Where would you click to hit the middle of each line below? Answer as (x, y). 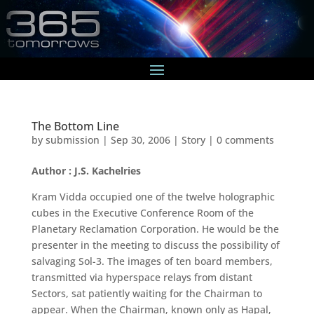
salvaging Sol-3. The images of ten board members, (152, 261)
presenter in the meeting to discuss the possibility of (155, 245)
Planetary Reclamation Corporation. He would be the (155, 228)
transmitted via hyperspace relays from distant (142, 277)
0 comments (245, 139)
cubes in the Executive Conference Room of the (142, 212)
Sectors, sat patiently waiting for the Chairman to (146, 293)
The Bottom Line (75, 126)
